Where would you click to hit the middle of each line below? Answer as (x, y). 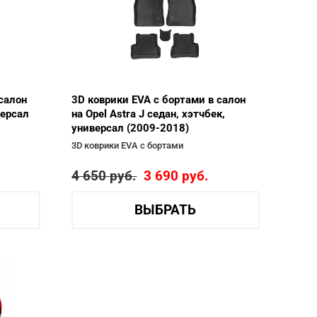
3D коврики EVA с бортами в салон (159, 100)
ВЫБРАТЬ (166, 210)
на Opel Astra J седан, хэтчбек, (149, 114)
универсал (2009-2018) (131, 128)
